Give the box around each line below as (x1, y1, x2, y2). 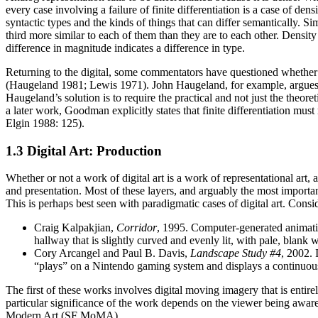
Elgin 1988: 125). (6, 116, 84, 129)
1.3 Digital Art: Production (6, 143, 162, 158)
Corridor (116, 221, 157, 234)
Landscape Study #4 (190, 247, 281, 260)
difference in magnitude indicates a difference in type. (6, 41, 245, 54)
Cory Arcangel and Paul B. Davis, (34, 247, 190, 260)
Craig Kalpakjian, (34, 221, 116, 234)
